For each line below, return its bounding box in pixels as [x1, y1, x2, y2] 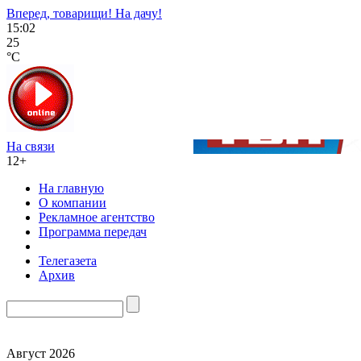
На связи [6, 139, 55, 153]
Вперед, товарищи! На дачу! [6, 6, 162, 20]
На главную [39, 181, 104, 195]
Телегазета [39, 254, 97, 268]
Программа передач [39, 225, 147, 239]
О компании [39, 196, 106, 210]
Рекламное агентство [39, 210, 155, 224]
